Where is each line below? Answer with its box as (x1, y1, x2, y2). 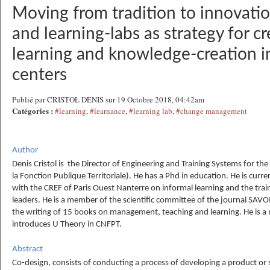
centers (12, 66, 67, 83)
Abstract (12, 244, 43, 254)
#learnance (90, 105, 125, 116)
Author (12, 146, 38, 155)
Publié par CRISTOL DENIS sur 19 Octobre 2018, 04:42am (12, 94, 204, 105)
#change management (176, 105, 247, 116)
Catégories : (12, 105, 53, 116)
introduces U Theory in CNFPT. (12, 220, 122, 230)
